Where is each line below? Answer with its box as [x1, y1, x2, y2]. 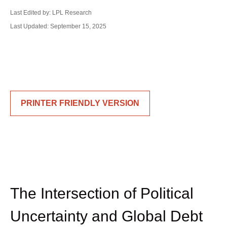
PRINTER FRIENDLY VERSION [21, 99, 139, 107]
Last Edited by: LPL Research [10, 9, 92, 16]
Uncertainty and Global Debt [10, 208, 203, 224]
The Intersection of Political [10, 185, 194, 202]
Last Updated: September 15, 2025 [10, 23, 106, 30]
